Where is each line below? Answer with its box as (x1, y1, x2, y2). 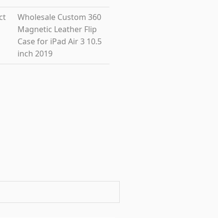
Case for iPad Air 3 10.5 (17, 36, 102, 47)
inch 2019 (17, 48, 53, 59)
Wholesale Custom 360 (17, 12, 101, 22)
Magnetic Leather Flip (17, 24, 97, 35)
